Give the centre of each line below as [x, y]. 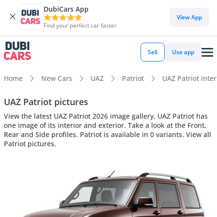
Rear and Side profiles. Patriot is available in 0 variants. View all [108, 134]
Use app [183, 52]
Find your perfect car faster [80, 25]
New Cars [57, 78]
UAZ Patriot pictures [46, 101]
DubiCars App [66, 9]
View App [189, 17]
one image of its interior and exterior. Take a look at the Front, [105, 125]
